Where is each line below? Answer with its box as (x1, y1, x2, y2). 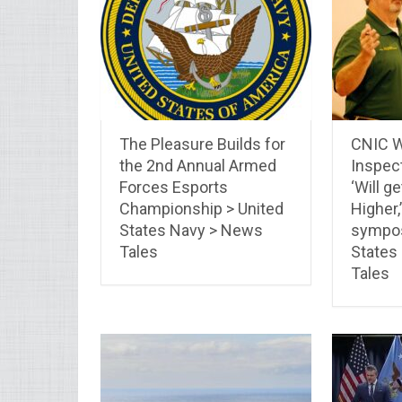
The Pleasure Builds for (119, 134, 285, 153)
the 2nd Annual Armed (119, 155, 276, 175)
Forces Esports (119, 177, 228, 197)
